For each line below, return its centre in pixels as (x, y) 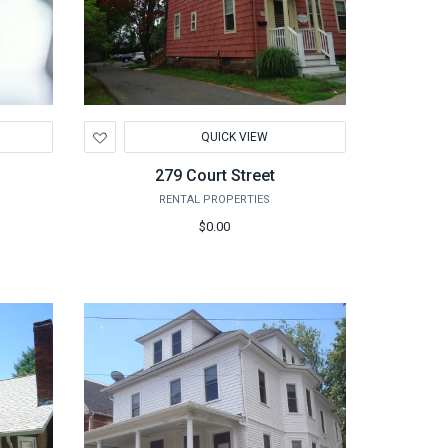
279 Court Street (214, 175)
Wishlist (139, 172)
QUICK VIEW (235, 137)
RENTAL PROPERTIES (215, 199)
